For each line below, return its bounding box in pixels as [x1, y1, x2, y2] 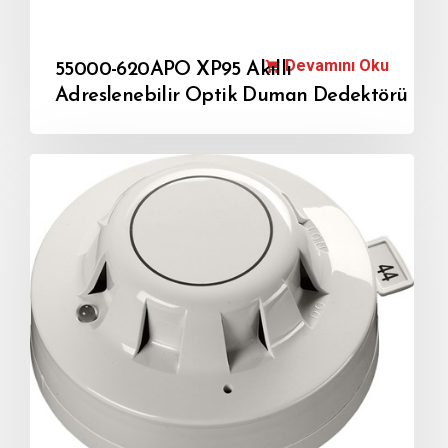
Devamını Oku [285, 56, 390, 75]
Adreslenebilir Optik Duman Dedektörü [55, 86, 408, 106]
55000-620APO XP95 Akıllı [55, 60, 292, 80]
